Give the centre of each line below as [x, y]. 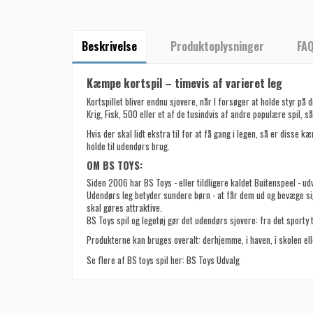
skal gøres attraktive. [124, 207]
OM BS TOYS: [114, 166]
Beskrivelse [109, 46]
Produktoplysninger [217, 46]
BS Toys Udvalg [213, 260]
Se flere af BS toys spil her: [136, 260]
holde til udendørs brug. [128, 146]
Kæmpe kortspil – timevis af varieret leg [184, 83]
